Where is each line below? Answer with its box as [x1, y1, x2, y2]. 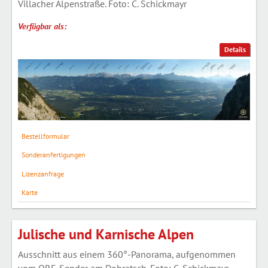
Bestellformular [21, 131, 69, 141]
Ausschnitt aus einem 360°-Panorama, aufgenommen [18, 248, 236, 261]
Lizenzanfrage [21, 169, 64, 178]
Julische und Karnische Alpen [18, 225, 194, 244]
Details [224, 45, 246, 54]
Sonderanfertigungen [21, 150, 86, 160]
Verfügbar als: [18, 20, 66, 32]
